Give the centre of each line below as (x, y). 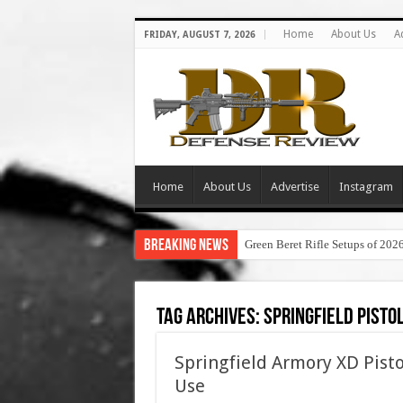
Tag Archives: (210, 318)
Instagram (366, 187)
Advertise (295, 187)
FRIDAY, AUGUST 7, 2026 (199, 35)
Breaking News (186, 246)
